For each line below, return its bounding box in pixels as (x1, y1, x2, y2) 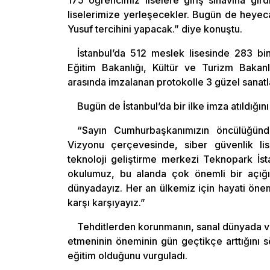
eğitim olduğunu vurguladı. (67, 250, 187, 262)
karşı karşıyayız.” (67, 196, 145, 209)
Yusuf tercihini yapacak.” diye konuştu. (67, 23, 242, 35)
